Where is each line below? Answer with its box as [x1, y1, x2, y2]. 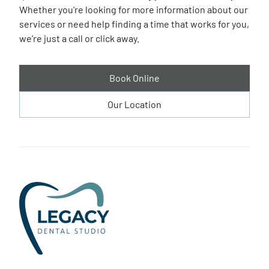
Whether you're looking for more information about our [19, 4, 248, 16]
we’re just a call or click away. [19, 32, 139, 44]
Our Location [107, 98, 162, 110]
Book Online [109, 72, 160, 84]
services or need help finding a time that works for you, [19, 18, 249, 30]
